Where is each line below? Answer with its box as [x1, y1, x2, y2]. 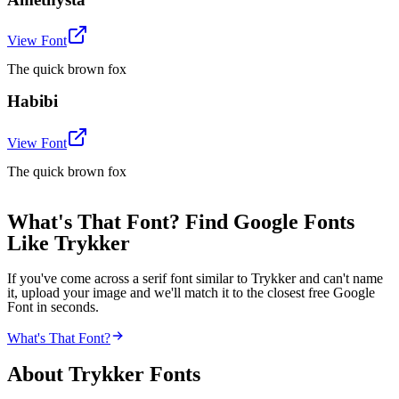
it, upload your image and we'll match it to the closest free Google [7, 284, 375, 300]
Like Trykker [7, 231, 130, 255]
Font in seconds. [7, 298, 99, 314]
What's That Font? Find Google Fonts [7, 209, 354, 233]
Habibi [7, 92, 58, 111]
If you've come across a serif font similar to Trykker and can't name [7, 270, 383, 286]
